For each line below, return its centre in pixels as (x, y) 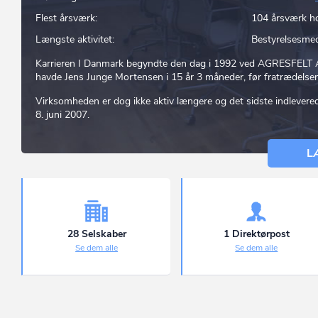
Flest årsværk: (66, 18)
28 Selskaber (97, 234)
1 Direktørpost (256, 234)
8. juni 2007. (62, 115)
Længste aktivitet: (75, 39)
